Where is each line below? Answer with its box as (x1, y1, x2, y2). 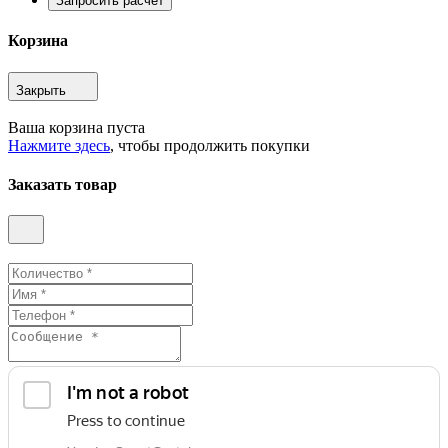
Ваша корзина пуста (8, 118, 145, 136)
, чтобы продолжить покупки (110, 136, 310, 154)
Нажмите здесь (8, 136, 110, 154)
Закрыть (16, 82, 66, 98)
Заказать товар (8, 175, 117, 193)
